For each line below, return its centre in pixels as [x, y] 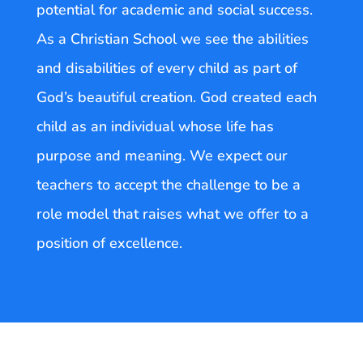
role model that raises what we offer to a [172, 214]
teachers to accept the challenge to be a [168, 184]
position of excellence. [109, 243]
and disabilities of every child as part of [167, 68]
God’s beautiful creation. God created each [176, 97]
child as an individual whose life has [155, 126]
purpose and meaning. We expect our [162, 155]
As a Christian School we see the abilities [172, 38]
